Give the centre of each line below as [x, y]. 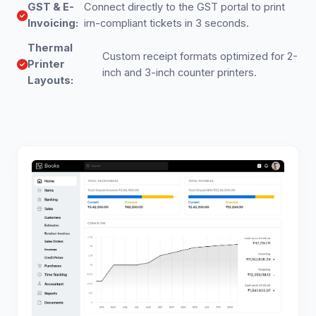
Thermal [50, 48]
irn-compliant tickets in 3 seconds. [167, 23]
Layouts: [50, 80]
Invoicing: [53, 23]
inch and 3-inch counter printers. [179, 72]
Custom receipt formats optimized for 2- [200, 56]
